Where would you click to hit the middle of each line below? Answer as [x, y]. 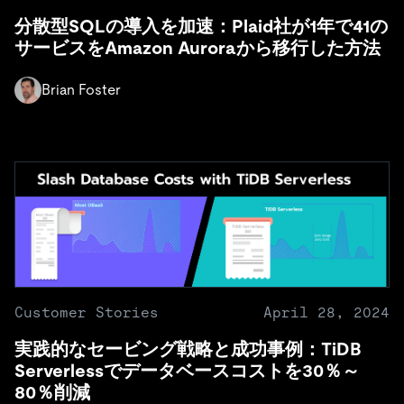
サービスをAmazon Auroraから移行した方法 [197, 47]
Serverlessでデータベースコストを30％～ [187, 370]
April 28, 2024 [326, 312]
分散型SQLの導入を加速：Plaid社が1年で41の [201, 26]
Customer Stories [87, 312]
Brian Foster [81, 89]
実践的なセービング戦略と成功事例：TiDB [188, 349]
